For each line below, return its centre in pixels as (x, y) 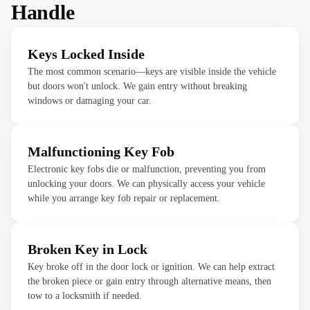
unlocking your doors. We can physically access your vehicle (146, 184)
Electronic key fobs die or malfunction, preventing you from (147, 169)
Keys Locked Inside (86, 54)
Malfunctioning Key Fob (101, 152)
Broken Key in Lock (88, 249)
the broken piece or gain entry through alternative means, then (149, 281)
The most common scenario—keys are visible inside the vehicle (152, 72)
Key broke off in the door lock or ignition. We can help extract (151, 267)
